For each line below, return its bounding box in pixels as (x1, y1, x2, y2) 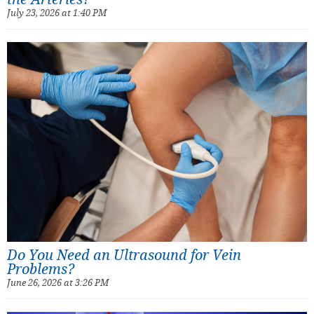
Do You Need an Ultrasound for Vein (7, 245, 241, 264)
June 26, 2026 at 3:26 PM (7, 275, 109, 289)
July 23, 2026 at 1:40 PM (7, 6, 107, 19)
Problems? (7, 259, 74, 278)
